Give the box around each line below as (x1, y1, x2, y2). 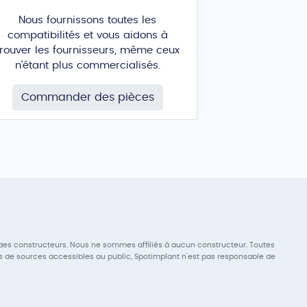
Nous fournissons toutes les (19, 14, 157, 25)
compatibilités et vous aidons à (7, 29, 168, 40)
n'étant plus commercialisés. (14, 60, 160, 71)
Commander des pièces (21, 91, 154, 103)
